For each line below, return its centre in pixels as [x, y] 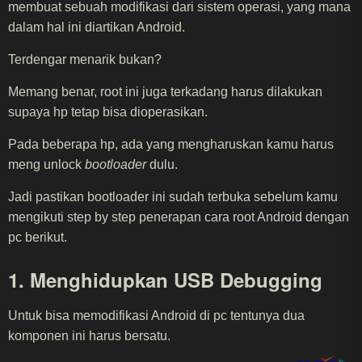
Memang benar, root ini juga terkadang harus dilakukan [165, 92]
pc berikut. [38, 237]
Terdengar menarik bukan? [85, 59]
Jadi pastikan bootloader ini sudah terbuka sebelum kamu [173, 197]
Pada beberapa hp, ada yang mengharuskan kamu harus [171, 144]
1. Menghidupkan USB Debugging [165, 280]
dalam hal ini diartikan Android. [97, 27]
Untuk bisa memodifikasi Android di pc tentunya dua [156, 316]
